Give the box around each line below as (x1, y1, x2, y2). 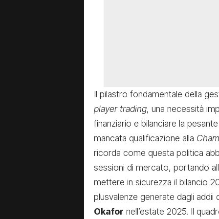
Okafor (94, 206, 124, 217)
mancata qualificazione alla (94, 133, 197, 144)
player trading (94, 104, 147, 114)
